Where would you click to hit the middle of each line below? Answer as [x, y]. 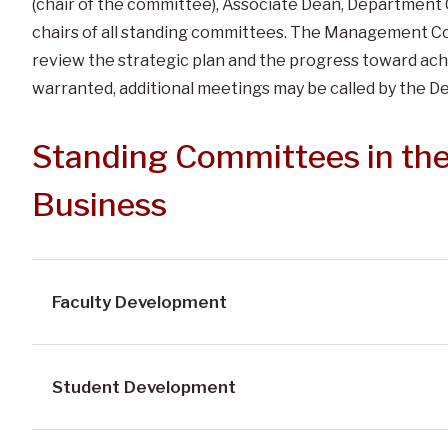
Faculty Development [139, 301]
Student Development [143, 386]
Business [99, 204]
